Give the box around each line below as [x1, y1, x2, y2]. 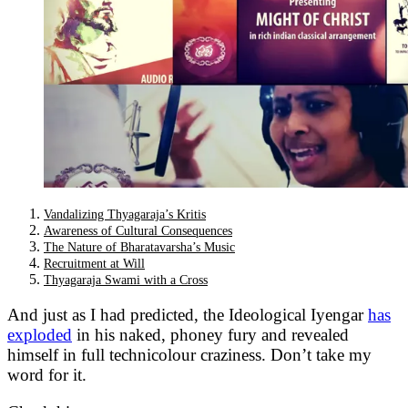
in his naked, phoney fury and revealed [72, 325, 349, 345]
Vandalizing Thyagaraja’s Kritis [44, 208, 206, 222]
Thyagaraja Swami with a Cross [44, 273, 208, 288]
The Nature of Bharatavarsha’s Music [44, 240, 235, 255]
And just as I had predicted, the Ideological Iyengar [7, 305, 368, 325]
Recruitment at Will [44, 257, 145, 271]
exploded [7, 325, 72, 345]
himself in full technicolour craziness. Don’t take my [7, 345, 372, 365]
